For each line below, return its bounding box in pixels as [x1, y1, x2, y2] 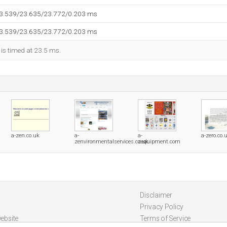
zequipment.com [138, 138, 180, 145]
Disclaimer [139, 191, 172, 199]
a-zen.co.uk [11, 132, 40, 139]
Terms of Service [139, 214, 191, 222]
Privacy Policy [139, 203, 183, 211]
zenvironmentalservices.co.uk [74, 138, 148, 145]
